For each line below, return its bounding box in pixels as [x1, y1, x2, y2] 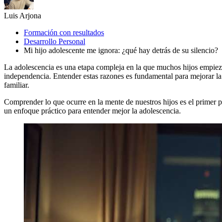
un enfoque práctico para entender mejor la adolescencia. [4, 106, 181, 115]
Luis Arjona [4, 11, 41, 20]
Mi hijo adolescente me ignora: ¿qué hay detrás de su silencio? [24, 46, 218, 55]
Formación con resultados [24, 28, 104, 37]
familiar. [4, 80, 29, 89]
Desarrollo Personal [24, 37, 85, 46]
